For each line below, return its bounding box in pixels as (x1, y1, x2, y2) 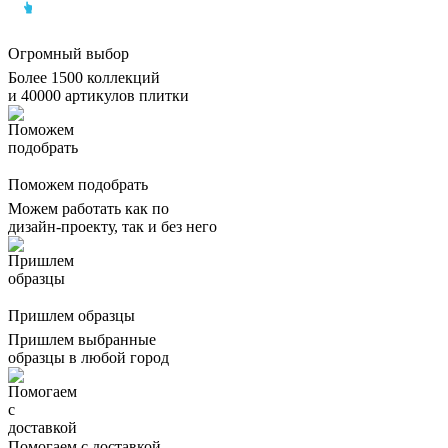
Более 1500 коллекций (8, 68, 160, 86)
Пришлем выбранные (8, 330, 156, 348)
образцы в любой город (8, 348, 169, 366)
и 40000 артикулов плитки (8, 86, 189, 104)
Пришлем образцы (8, 306, 135, 324)
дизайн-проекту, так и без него (8, 217, 217, 235)
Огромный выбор (8, 44, 129, 62)
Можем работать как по (8, 199, 169, 217)
